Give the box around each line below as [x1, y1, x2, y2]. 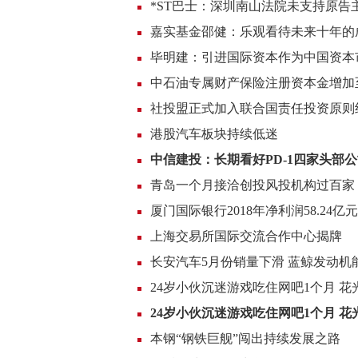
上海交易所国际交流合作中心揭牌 [150, 229, 342, 243]
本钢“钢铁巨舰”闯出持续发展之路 [150, 332, 340, 345]
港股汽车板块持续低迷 [150, 127, 278, 141]
